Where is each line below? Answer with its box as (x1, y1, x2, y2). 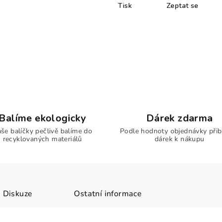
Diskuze (2, 188, 33, 199)
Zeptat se (166, 1, 199, 10)
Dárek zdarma (146, 111, 213, 125)
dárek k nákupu (154, 134, 205, 144)
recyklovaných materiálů (2, 134, 82, 144)
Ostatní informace (74, 188, 142, 199)
